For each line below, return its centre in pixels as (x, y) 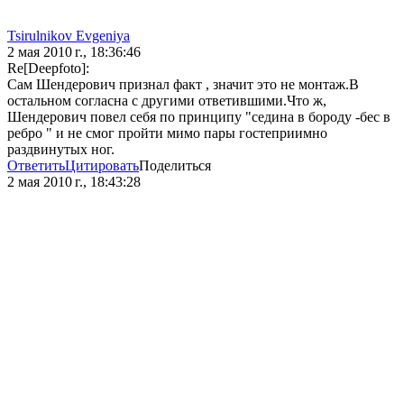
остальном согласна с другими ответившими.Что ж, (167, 101)
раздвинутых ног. (61, 150)
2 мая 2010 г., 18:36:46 (74, 52)
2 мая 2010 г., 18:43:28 (74, 182)
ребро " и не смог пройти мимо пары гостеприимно (167, 133)
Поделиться (175, 166)
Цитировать (102, 166)
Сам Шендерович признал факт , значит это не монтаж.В (183, 85)
